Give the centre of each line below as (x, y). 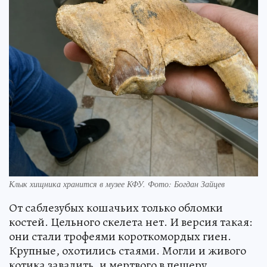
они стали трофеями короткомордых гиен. (120, 236)
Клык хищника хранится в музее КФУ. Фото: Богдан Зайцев (117, 184)
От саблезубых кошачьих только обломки (116, 207)
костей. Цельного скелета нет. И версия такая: (131, 222)
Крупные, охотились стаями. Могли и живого (128, 250)
